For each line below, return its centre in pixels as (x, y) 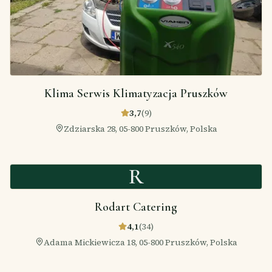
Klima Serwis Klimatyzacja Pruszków (136, 93)
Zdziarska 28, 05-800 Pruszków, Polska (140, 128)
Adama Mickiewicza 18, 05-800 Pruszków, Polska (140, 242)
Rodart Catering (136, 207)
